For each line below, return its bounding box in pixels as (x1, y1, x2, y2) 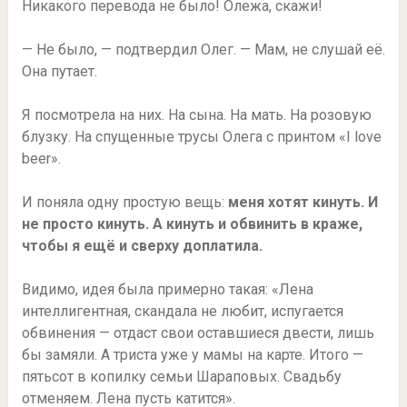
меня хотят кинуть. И (227, 193, 378, 211)
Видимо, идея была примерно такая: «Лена (21, 280, 313, 298)
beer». (21, 149, 61, 167)
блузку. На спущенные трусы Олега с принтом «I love (21, 127, 382, 145)
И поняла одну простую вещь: (21, 193, 228, 211)
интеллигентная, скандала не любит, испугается (21, 302, 343, 320)
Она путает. (21, 62, 97, 80)
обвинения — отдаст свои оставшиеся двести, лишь (21, 323, 374, 342)
